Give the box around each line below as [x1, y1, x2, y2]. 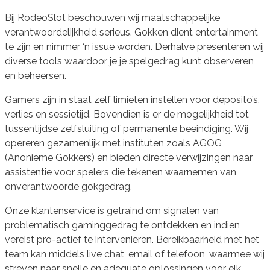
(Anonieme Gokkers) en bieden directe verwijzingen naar [5, 151, 253, 163]
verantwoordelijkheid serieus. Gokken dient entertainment [5, 26, 258, 38]
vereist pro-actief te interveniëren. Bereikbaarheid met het [5, 233, 259, 245]
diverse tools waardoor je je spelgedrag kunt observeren [5, 55, 254, 67]
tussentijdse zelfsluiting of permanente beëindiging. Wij [5, 122, 248, 134]
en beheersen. [5, 69, 66, 81]
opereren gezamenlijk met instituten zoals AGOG [5, 137, 222, 149]
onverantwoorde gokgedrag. [5, 180, 132, 192]
